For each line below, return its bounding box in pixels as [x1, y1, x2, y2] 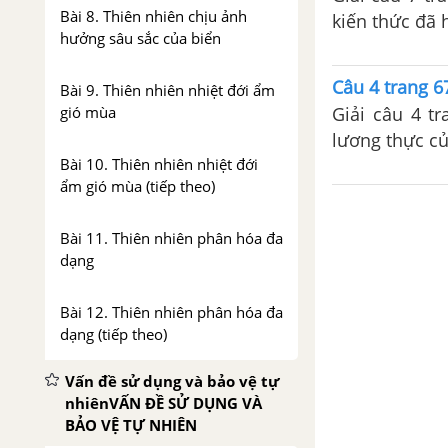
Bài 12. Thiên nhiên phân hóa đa [60, 302, 283, 322]
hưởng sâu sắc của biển [60, 28, 221, 48]
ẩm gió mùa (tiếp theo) [60, 176, 215, 196]
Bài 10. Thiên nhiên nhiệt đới [60, 154, 258, 174]
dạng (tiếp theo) [60, 324, 167, 344]
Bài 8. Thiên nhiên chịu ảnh [60, 6, 247, 26]
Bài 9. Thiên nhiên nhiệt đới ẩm [60, 80, 275, 100]
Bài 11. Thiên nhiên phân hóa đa [60, 228, 283, 248]
